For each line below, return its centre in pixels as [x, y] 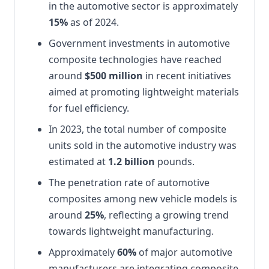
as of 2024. [93, 22]
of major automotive [184, 252]
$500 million [114, 76]
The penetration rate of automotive [129, 183]
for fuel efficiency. [89, 108]
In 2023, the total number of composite [138, 129]
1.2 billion [131, 162]
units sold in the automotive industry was [143, 145]
